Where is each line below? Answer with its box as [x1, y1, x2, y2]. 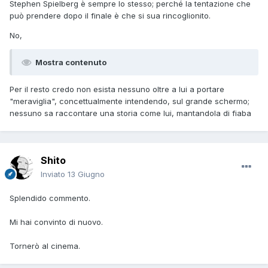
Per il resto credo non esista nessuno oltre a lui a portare [10, 84, 224, 95]
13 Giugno [68, 169, 105, 179]
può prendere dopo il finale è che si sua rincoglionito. [10, 11, 211, 21]
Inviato [41, 169, 68, 179]
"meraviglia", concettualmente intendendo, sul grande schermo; [10, 96, 249, 106]
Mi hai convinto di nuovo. [10, 217, 103, 227]
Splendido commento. [10, 193, 90, 203]
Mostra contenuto [35, 57, 106, 68]
